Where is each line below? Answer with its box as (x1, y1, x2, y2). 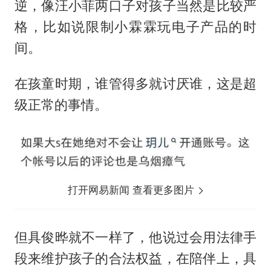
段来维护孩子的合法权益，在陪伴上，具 (14, 250, 257, 267)
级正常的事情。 (14, 96, 108, 113)
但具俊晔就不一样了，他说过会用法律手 (14, 229, 257, 246)
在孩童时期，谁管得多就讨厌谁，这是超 (14, 75, 257, 91)
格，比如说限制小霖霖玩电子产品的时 (14, 18, 257, 34)
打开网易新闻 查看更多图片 (68, 184, 198, 197)
